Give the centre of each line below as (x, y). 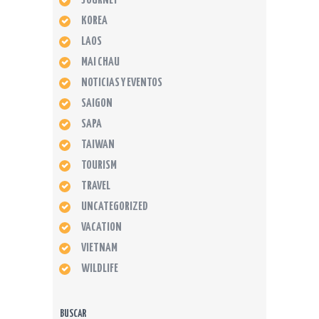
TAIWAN (98, 145)
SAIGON (96, 104)
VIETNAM (99, 249)
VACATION (101, 228)
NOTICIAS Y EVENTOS (121, 83)
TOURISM (99, 166)
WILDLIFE (99, 269)
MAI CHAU (100, 63)
